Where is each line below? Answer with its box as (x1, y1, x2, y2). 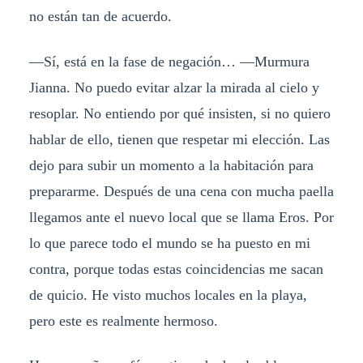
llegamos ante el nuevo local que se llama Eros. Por (28, 208, 334, 225)
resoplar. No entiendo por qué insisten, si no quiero (28, 105, 331, 122)
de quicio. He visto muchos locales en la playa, (28, 286, 307, 303)
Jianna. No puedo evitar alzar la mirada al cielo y (28, 79, 319, 96)
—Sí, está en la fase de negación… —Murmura (28, 53, 310, 70)
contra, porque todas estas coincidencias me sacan (28, 260, 323, 277)
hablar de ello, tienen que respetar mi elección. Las (28, 130, 330, 147)
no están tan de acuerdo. (28, 7, 172, 24)
